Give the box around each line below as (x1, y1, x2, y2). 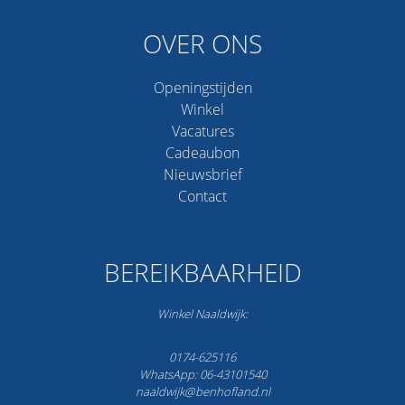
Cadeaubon (165, 142, 240, 163)
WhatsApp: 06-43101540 (138, 366, 267, 383)
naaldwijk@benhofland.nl (135, 383, 270, 400)
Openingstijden (153, 77, 252, 98)
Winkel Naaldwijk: (157, 305, 248, 322)
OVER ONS (143, 25, 262, 61)
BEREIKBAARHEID (103, 254, 302, 289)
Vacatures (171, 120, 234, 141)
